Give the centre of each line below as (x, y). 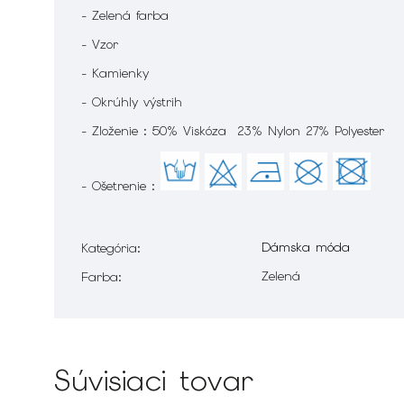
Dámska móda (306, 248)
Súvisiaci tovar (154, 381)
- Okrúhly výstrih (134, 102)
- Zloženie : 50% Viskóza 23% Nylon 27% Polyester (235, 131)
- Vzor (100, 45)
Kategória (109, 248)
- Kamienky (118, 73)
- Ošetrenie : (121, 186)
